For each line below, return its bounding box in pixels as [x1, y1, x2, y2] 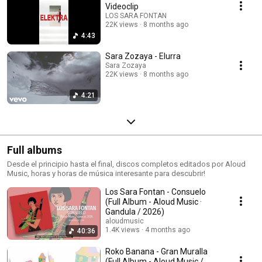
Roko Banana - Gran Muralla [105, 246, 208, 256]
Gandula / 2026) [105, 206, 164, 216]
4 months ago [145, 225, 190, 234]
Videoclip [105, 1, 139, 11]
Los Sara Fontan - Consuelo [105, 187, 206, 196]
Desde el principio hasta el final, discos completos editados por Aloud [7, 159, 246, 168]
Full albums [7, 143, 62, 156]
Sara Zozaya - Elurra [105, 51, 181, 61]
